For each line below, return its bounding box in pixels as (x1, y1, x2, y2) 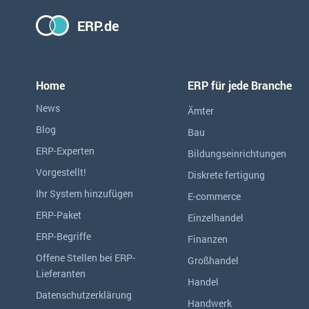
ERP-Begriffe (36, 230, 91, 243)
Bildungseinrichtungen (188, 147, 286, 160)
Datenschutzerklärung (36, 288, 132, 301)
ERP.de (77, 17, 119, 34)
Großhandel (188, 254, 239, 267)
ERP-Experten (36, 144, 94, 157)
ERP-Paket (36, 208, 81, 221)
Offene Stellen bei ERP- (36, 251, 135, 264)
